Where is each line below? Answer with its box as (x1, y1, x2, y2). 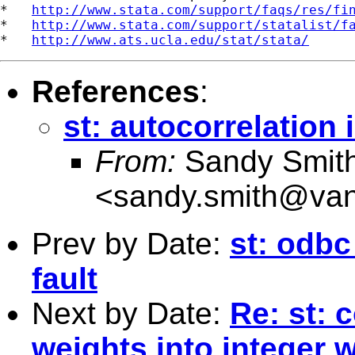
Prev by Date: (32, 226, 230, 261)
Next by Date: (32, 296, 230, 330)
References (32, 74, 200, 109)
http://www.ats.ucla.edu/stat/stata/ (32, 32, 309, 48)
